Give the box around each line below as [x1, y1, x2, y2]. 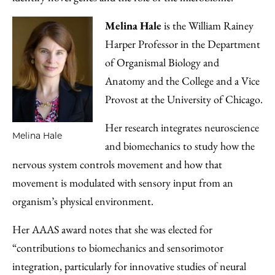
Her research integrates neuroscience [104, 120, 259, 134]
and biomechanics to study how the [104, 139, 255, 153]
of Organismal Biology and [104, 55, 219, 69]
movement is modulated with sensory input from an [12, 176, 233, 190]
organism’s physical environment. [12, 194, 153, 208]
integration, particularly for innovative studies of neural [12, 259, 246, 273]
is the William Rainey [161, 18, 254, 33]
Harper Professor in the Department [104, 37, 260, 51]
